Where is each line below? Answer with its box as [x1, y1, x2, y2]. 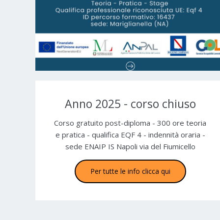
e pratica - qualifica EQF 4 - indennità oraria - [55, 129, 205, 139]
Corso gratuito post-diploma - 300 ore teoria [54, 117, 207, 128]
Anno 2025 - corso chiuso [64, 95, 196, 111]
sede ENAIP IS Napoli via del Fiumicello [65, 141, 195, 151]
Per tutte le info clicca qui [90, 166, 170, 176]
